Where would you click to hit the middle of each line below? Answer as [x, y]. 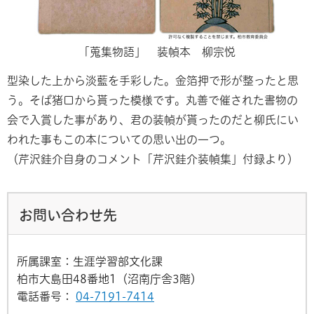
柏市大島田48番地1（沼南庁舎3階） [109, 279]
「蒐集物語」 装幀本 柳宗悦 [157, 52]
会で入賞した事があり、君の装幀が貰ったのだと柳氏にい [153, 120]
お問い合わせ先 [68, 215]
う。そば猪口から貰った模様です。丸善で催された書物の [152, 100]
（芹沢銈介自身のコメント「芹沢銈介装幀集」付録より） [153, 159]
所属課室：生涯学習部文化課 [90, 261]
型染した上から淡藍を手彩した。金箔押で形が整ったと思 [153, 80]
